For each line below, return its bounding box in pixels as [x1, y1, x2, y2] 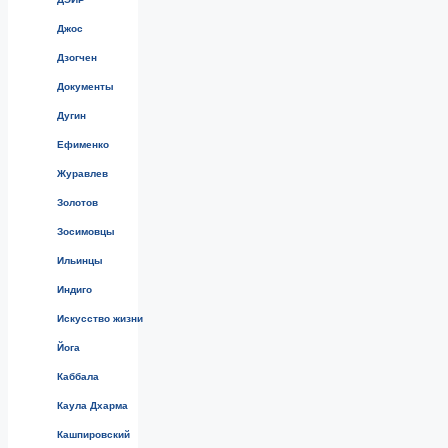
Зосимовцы [57, 225, 115, 237]
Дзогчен [57, 51, 97, 63]
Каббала [57, 370, 99, 382]
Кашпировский [57, 428, 130, 440]
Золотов [57, 196, 98, 208]
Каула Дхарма [57, 399, 128, 411]
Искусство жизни [57, 312, 143, 324]
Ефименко [57, 138, 109, 150]
